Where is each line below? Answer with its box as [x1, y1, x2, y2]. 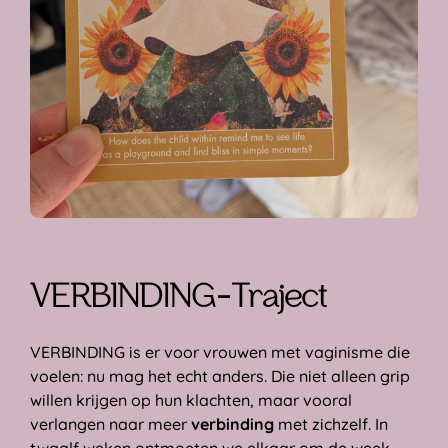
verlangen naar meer [30, 414, 191, 435]
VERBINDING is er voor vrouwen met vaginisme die [30, 342, 410, 363]
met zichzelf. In [274, 414, 388, 435]
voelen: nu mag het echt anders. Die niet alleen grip [30, 366, 410, 387]
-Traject [216, 283, 326, 315]
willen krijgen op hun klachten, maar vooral [30, 390, 352, 411]
